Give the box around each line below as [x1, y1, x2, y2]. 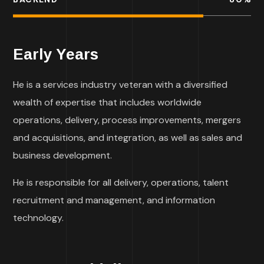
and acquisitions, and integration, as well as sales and [13, 131, 243, 144]
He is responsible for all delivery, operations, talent [13, 176, 229, 189]
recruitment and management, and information [13, 194, 216, 207]
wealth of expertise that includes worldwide [13, 96, 202, 109]
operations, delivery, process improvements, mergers [13, 114, 242, 127]
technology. [13, 212, 64, 225]
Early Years [13, 45, 99, 64]
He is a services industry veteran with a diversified [13, 78, 228, 91]
